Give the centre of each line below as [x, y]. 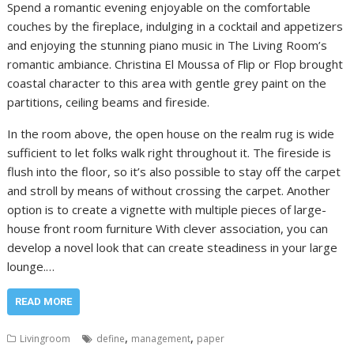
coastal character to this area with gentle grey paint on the [167, 83]
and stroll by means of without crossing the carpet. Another [169, 190]
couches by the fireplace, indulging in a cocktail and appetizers [175, 26]
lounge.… [31, 266]
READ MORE [44, 301]
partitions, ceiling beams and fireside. [109, 102]
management [161, 338]
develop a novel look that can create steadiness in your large [173, 247]
